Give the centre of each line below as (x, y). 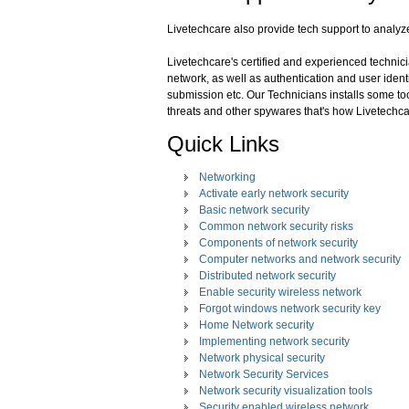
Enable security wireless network (280, 292)
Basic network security (254, 210)
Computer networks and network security (300, 259)
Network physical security (262, 358)
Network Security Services (264, 374)
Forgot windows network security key (290, 309)
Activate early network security (274, 194)
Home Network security (257, 325)
